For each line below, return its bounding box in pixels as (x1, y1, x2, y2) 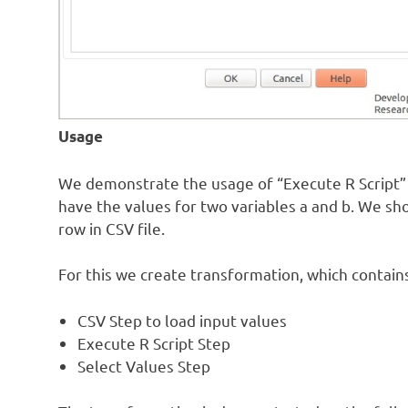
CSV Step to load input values (77, 310, 288, 330)
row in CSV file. (58, 218, 165, 238)
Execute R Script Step (77, 332, 231, 352)
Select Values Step (77, 355, 211, 375)
